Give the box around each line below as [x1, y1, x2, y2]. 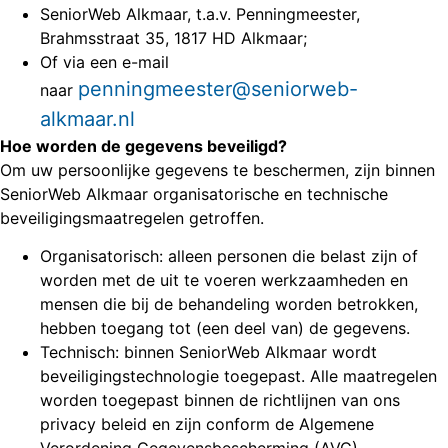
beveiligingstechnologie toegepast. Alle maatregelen [40, 365, 437, 386]
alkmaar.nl [40, 106, 135, 131]
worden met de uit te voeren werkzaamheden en [40, 269, 408, 290]
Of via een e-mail [40, 51, 169, 72]
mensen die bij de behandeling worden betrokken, [40, 293, 418, 314]
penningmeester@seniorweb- [78, 76, 358, 101]
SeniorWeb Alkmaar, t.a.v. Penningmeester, [40, 3, 360, 24]
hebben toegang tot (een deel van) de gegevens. [40, 317, 410, 338]
